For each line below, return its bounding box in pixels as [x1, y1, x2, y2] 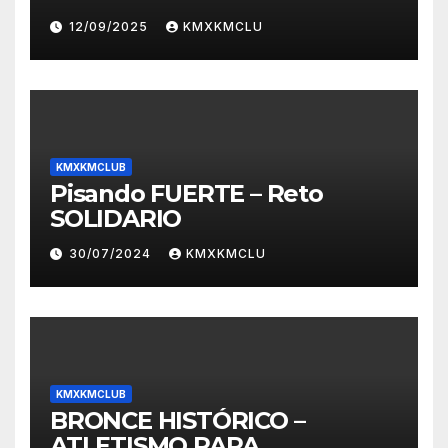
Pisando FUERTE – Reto [50, 178, 323, 208]
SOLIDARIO [50, 203, 182, 233]
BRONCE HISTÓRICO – [50, 405, 305, 435]
